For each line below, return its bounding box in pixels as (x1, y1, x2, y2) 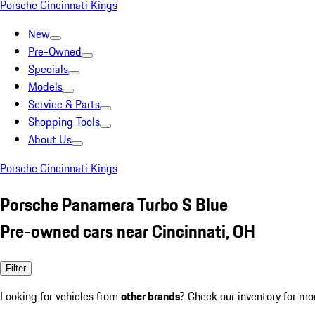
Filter (6, 262, 26, 274)
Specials (28, 60, 68, 77)
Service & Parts (28, 96, 100, 112)
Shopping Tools (28, 113, 100, 130)
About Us (28, 131, 72, 148)
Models (28, 78, 63, 95)
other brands (121, 287, 180, 304)
